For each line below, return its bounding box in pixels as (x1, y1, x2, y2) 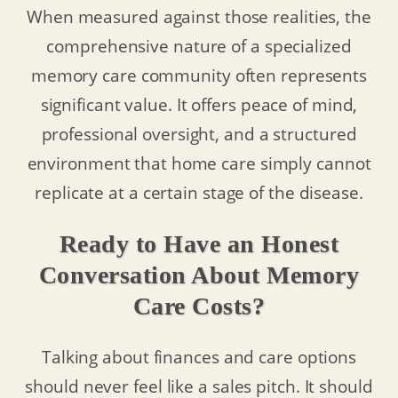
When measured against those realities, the (27, 5, 371, 28)
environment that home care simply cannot (27, 152, 371, 175)
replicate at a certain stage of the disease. (35, 181, 363, 204)
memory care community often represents (30, 64, 368, 87)
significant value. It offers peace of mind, (40, 93, 358, 116)
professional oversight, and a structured (41, 123, 357, 146)
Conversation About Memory (38, 260, 360, 289)
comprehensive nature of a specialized (46, 35, 352, 58)
